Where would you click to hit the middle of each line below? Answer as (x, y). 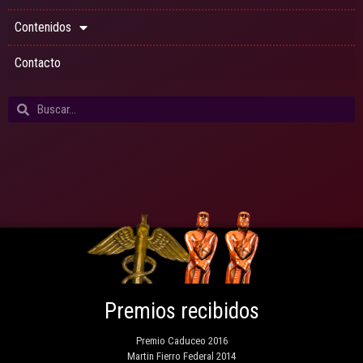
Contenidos (43, 28)
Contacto (38, 63)
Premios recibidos (181, 312)
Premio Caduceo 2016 (181, 341)
